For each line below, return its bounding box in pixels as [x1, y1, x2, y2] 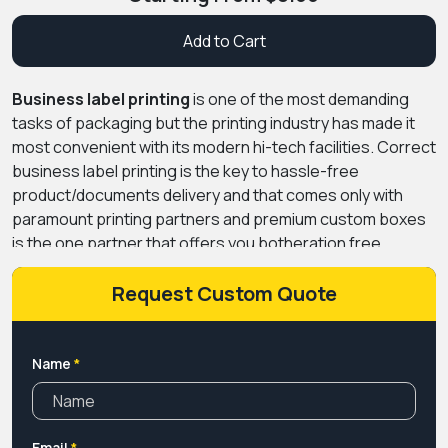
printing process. [12, 255, 138, 278]
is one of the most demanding [190, 87, 409, 110]
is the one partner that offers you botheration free [12, 231, 381, 254]
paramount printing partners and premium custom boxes [12, 207, 426, 230]
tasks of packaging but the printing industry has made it [12, 111, 415, 134]
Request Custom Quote [111, 279, 337, 307]
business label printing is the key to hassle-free [12, 159, 359, 182]
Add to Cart [182, 29, 266, 52]
